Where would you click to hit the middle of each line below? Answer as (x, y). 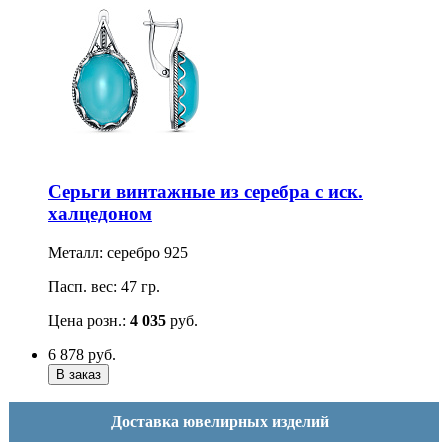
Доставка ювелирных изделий (222, 421)
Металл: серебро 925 (118, 252)
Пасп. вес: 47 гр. (104, 286)
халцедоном (100, 213)
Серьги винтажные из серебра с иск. (205, 191)
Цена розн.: (89, 320)
